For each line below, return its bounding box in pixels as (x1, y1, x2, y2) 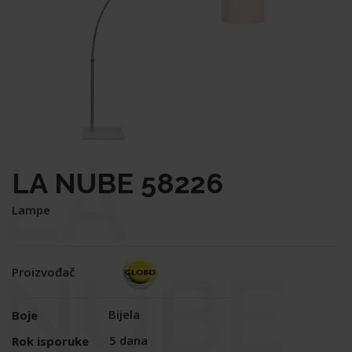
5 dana (109, 332, 148, 348)
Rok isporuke (12, 333, 89, 350)
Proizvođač (12, 263, 75, 280)
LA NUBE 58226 (12, 166, 223, 200)
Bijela (108, 306, 140, 322)
